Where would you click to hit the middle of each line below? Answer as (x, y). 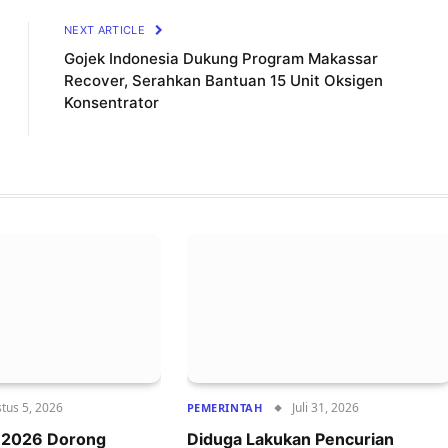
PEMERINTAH (224, 408)
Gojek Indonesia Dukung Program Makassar (221, 59)
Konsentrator (111, 103)
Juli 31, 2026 (326, 408)
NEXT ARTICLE (106, 30)
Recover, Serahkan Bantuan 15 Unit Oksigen (223, 81)
